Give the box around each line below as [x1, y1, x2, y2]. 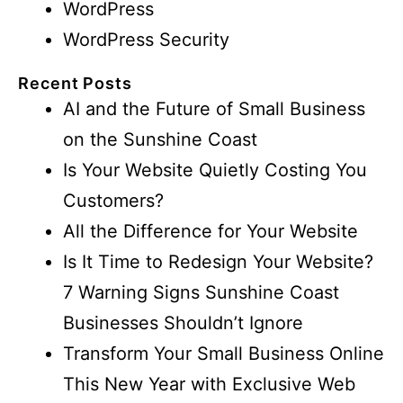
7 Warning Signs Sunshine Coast [63, 282, 339, 303]
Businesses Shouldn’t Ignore [63, 312, 303, 334]
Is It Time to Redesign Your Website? [63, 251, 373, 273]
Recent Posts [18, 74, 132, 93]
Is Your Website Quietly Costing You [63, 159, 367, 181]
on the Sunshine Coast [63, 129, 257, 150]
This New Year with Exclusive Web [63, 373, 355, 395]
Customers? [63, 190, 164, 211]
